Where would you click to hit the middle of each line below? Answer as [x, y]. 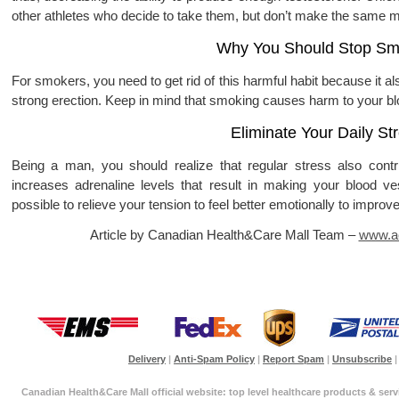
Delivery [147, 359]
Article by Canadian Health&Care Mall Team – [224, 235]
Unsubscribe [362, 359]
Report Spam [293, 359]
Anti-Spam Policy [214, 359]
